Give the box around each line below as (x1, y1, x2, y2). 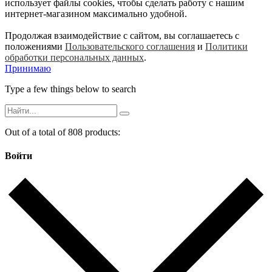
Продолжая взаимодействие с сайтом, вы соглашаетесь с (5, 30, 239, 41)
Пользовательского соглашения (65, 41, 195, 52)
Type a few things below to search (5, 83, 136, 94)
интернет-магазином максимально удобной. (5, 8, 187, 19)
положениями (5, 41, 65, 52)
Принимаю (5, 63, 51, 73)
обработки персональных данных (5, 52, 144, 63)
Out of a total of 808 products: (5, 126, 120, 137)
